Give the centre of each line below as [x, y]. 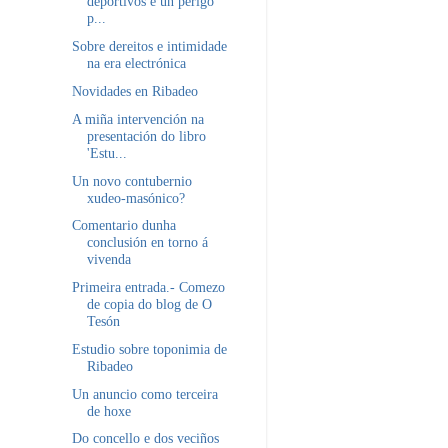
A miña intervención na [137, 118]
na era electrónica [136, 63]
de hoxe [108, 410]
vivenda [108, 259]
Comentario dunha [123, 225]
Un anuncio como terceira [144, 393]
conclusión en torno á [147, 242]
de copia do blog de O [149, 304]
